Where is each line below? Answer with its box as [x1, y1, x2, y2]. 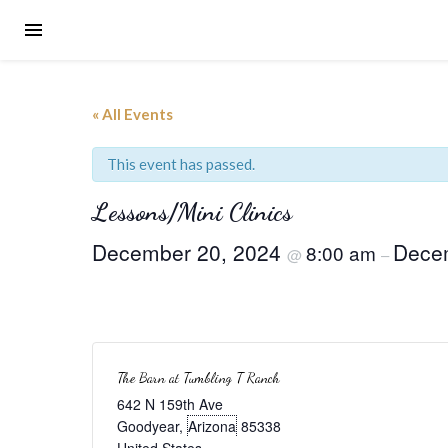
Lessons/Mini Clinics [92, 197, 292, 227]
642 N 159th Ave [117, 394, 223, 414]
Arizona [188, 416, 236, 436]
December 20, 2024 [92, 237, 287, 267]
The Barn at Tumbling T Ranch [117, 369, 280, 386]
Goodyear [117, 416, 179, 436]
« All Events [92, 105, 173, 123]
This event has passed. [107, 155, 255, 173]
